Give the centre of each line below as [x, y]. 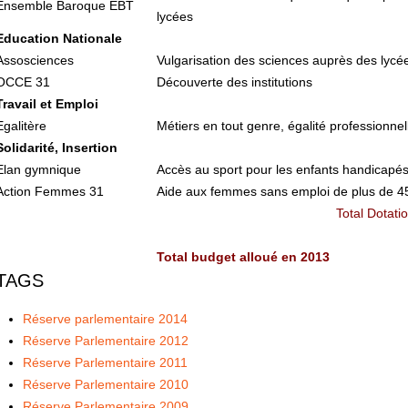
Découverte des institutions [234, 82]
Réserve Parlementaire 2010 [105, 384]
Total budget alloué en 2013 [243, 257]
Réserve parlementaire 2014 [105, 319]
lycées [174, 16]
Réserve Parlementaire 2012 [105, 341]
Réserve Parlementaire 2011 [105, 362]
